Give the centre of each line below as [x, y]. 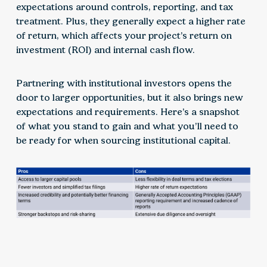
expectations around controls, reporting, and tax [124, 7]
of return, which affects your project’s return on [124, 36]
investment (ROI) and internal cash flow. [105, 50]
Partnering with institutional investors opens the [124, 83]
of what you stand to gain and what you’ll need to [127, 126]
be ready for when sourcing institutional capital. [123, 141]
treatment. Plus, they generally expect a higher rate [131, 21]
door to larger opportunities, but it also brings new [129, 98]
